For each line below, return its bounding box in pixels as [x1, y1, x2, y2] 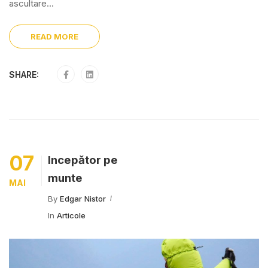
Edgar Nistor [60, 194, 106, 203]
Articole [57, 211, 86, 220]
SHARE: [9, 69, 39, 80]
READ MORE [31, 32, 78, 41]
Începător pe [48, 153, 118, 167]
